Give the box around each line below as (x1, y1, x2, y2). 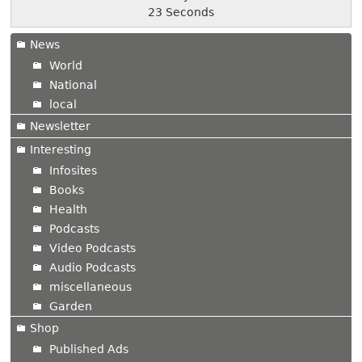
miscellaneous (49, 280, 133, 294)
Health (49, 203, 88, 217)
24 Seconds (148, 6, 214, 19)
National (49, 78, 98, 92)
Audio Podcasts (49, 261, 137, 275)
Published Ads (49, 343, 129, 356)
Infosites (49, 164, 98, 178)
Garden (49, 300, 93, 314)
